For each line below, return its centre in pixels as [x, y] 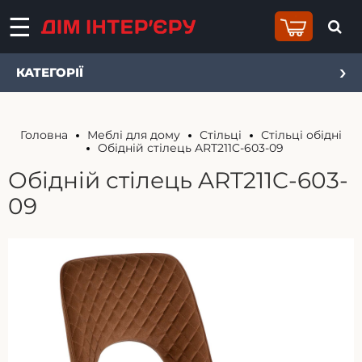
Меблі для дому [134, 135]
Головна [44, 135]
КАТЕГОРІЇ [50, 72]
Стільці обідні [301, 135]
